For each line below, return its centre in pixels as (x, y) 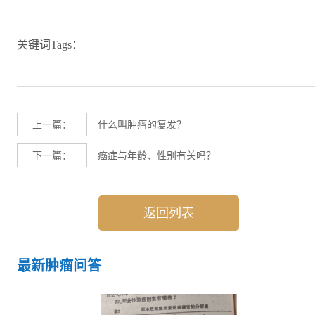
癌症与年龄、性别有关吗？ (157, 156)
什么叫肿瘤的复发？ (142, 125)
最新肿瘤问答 (59, 266)
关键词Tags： (50, 45)
